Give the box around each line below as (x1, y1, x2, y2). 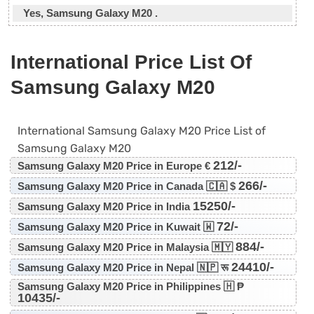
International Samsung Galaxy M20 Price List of (18, 123, 266, 137)
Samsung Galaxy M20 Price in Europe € (17, 159, 213, 172)
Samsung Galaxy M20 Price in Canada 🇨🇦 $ (17, 179, 238, 192)
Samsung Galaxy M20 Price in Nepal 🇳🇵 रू (17, 261, 231, 273)
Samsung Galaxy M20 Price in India (17, 200, 193, 212)
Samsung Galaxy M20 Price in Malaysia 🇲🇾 (17, 240, 235, 253)
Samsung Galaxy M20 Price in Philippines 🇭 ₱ (17, 280, 244, 292)
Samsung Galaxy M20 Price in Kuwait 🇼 (17, 220, 217, 233)
